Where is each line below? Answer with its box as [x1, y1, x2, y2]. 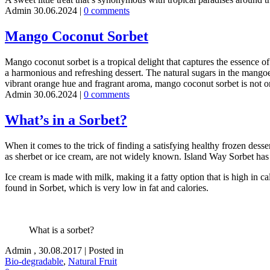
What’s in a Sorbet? [5, 111, 127, 128]
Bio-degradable [5, 256, 63, 266]
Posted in [89, 245, 124, 256]
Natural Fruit [68, 256, 117, 266]
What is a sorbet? [29, 224, 94, 235]
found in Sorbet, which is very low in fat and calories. [5, 182, 209, 193]
